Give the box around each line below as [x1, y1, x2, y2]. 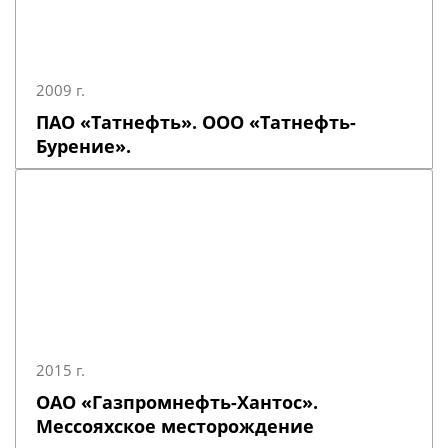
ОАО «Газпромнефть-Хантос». [36, 390, 318, 414]
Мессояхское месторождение [36, 414, 314, 438]
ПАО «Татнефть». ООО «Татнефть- [36, 110, 356, 134]
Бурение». [36, 134, 131, 158]
